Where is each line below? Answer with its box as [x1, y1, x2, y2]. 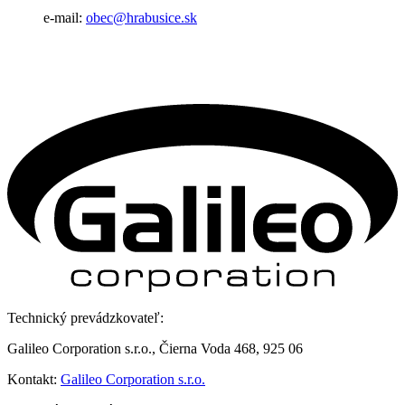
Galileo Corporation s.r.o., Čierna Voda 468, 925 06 [7, 340, 303, 356]
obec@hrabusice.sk [86, 10, 197, 26]
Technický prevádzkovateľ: [7, 309, 164, 325]
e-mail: [43, 10, 86, 26]
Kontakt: [7, 371, 61, 387]
